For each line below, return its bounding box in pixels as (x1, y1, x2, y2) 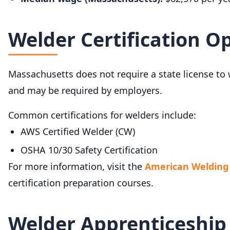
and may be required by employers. (8, 84, 162, 97)
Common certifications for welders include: (8, 108, 196, 121)
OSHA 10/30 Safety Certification (21, 143, 158, 156)
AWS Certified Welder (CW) (21, 125, 135, 138)
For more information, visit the (8, 160, 145, 172)
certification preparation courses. (8, 176, 154, 189)
